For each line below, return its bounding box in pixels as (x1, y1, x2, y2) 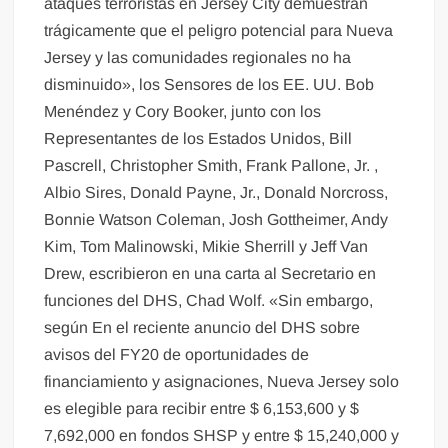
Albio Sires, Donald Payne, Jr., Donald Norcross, (44, 184, 389, 202)
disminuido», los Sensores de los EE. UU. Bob (44, 76, 375, 94)
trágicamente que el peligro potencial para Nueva (44, 22, 394, 40)
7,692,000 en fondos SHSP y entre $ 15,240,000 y (44, 427, 400, 445)
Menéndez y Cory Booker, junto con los (44, 103, 322, 121)
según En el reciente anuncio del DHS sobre (44, 319, 361, 337)
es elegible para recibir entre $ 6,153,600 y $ (44, 400, 360, 418)
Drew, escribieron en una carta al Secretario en (44, 265, 377, 283)
